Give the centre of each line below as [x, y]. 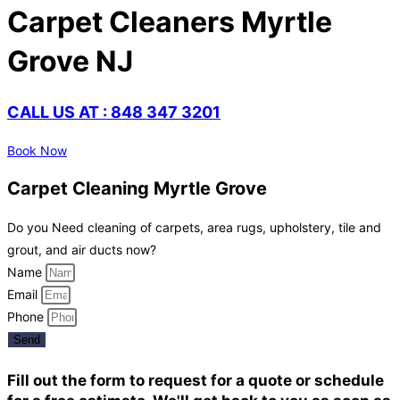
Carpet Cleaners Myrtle [170, 22]
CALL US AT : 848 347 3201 [114, 112]
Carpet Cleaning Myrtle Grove [137, 189]
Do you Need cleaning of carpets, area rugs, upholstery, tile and [194, 228]
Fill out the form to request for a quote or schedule [196, 380]
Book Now [37, 150]
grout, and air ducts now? [82, 250]
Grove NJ [70, 62]
